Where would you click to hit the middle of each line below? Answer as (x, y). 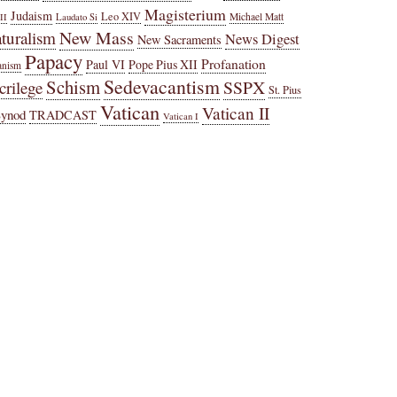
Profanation (234, 64)
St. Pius (285, 90)
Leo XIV (121, 16)
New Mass (97, 38)
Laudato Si (77, 17)
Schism (74, 87)
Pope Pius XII (163, 65)
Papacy (54, 62)
